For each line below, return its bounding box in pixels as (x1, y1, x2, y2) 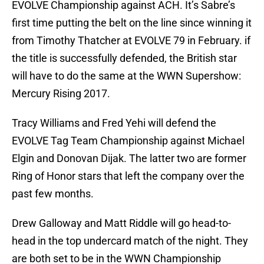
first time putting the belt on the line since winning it (12, 16, 252, 29)
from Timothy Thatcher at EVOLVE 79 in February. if (12, 34, 250, 47)
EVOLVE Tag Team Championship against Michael (12, 134, 245, 147)
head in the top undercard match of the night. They (12, 235, 248, 247)
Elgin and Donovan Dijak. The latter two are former (12, 152, 246, 165)
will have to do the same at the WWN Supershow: (12, 70, 241, 82)
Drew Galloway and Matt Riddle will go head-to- (12, 217, 231, 230)
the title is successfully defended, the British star (12, 52, 237, 65)
